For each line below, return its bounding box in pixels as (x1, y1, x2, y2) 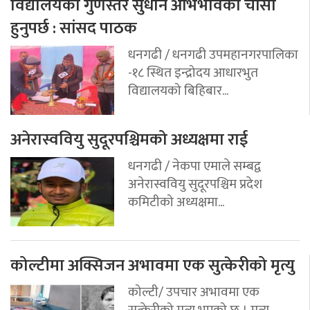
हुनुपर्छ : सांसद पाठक (10, 14, 137, 42)
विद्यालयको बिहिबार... (128, 79, 228, 102)
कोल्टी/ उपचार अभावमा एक (128, 280, 259, 303)
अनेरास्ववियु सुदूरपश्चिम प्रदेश (128, 172, 262, 195)
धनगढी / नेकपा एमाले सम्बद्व (128, 154, 261, 177)
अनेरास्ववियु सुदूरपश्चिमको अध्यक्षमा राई (10, 125, 248, 154)
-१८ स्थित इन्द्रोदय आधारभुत (128, 61, 258, 84)
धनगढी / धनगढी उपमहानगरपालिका (128, 43, 298, 66)
